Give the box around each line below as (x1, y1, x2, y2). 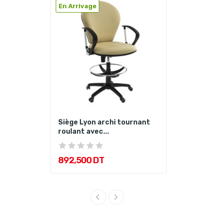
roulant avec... (58, 127, 109, 136)
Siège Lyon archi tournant (58, 118, 150, 127)
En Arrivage (59, 2, 96, 10)
